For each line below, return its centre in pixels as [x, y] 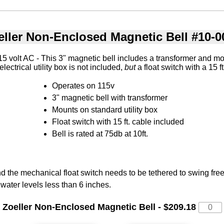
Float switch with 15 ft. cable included [118, 122]
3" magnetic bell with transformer [110, 98]
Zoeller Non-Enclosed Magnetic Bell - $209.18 [100, 207]
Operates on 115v [83, 86]
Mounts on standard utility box [105, 110]
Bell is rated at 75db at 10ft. [100, 134]
